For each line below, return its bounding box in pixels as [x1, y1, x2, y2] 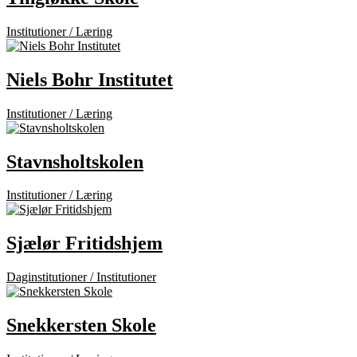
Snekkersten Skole [6, 315, 156, 336]
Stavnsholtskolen [6, 151, 143, 172]
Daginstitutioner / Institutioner [6, 270, 156, 284]
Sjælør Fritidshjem [6, 233, 163, 254]
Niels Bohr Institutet [6, 69, 173, 90]
